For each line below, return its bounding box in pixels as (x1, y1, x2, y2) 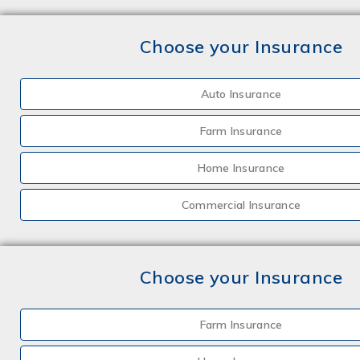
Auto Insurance (200, 87, 282, 101)
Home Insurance (197, 161, 285, 175)
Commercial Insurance (181, 198, 301, 212)
